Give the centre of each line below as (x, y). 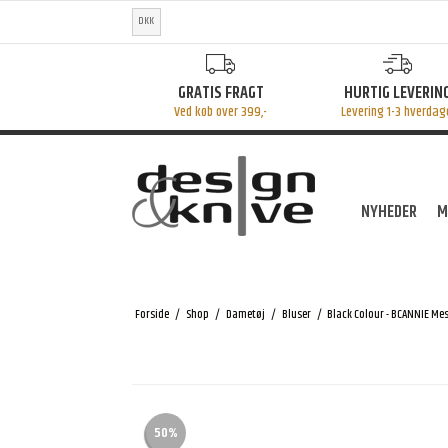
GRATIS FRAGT (220, 92)
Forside (151, 314)
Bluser (296, 314)
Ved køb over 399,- (220, 111)
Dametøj (245, 314)
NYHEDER (389, 212)
